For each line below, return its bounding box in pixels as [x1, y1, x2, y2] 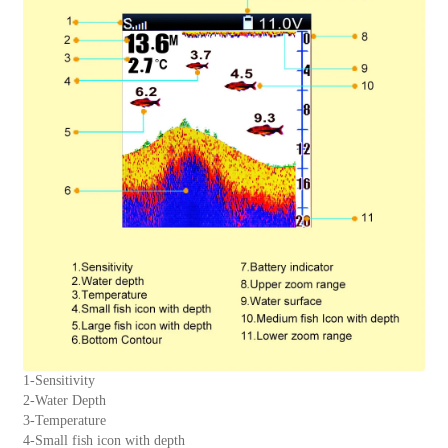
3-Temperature [22, 413, 106, 429]
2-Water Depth [22, 393, 106, 409]
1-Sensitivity [22, 373, 95, 389]
